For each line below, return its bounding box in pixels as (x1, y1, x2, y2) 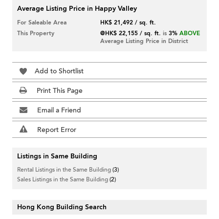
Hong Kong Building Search (17, 202, 107, 212)
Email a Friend (37, 106, 81, 115)
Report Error (37, 125, 76, 135)
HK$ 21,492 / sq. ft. (100, 19, 156, 27)
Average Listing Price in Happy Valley (17, 4, 137, 14)
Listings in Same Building (17, 152, 97, 161)
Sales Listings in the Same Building (17, 175, 109, 184)
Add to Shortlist (35, 66, 84, 76)
